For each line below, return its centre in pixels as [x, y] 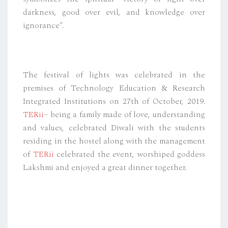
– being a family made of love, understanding [124, 115]
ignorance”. [43, 25]
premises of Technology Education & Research [114, 88]
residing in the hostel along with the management [114, 141]
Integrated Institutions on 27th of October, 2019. [114, 102]
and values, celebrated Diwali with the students [114, 128]
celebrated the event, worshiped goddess [129, 154]
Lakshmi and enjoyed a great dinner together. [105, 168]
